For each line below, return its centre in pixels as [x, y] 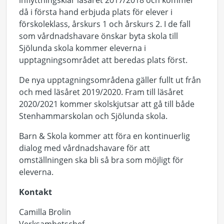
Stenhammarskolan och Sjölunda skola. [93, 116]
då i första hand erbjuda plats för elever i [96, 12]
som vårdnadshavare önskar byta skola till [98, 36]
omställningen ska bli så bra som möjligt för [101, 160]
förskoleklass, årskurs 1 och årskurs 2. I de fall [105, 24]
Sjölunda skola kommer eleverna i [82, 48]
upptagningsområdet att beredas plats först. [103, 60]
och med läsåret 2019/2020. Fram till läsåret [101, 92]
